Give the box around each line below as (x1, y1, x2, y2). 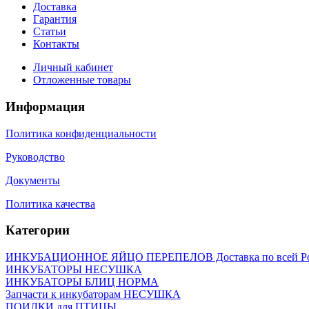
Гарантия (33, 13, 77, 26)
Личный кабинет (33, 61, 113, 74)
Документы (6, 174, 60, 186)
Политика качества (6, 197, 95, 210)
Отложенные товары (33, 74, 131, 86)
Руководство (6, 150, 65, 163)
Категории (6, 223, 70, 238)
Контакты (33, 38, 79, 50)
